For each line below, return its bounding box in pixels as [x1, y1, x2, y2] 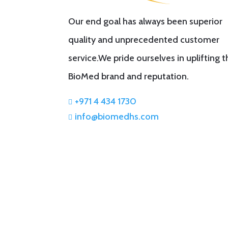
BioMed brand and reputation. [68, 70, 189, 82]
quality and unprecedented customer [68, 34, 220, 45]
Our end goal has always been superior [68, 15, 223, 27]
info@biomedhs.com [75, 111, 159, 123]
